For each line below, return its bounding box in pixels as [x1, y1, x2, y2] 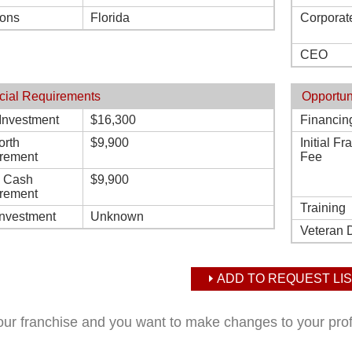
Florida [90, 11, 130, 24]
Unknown [90, 210, 144, 223]
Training [300, 201, 346, 214]
